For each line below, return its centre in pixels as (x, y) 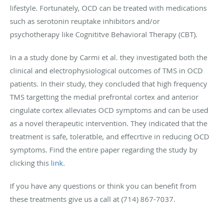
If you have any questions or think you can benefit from (103, 186)
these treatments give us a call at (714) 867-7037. (94, 199)
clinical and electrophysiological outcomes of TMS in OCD (106, 70)
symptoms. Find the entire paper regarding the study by (104, 149)
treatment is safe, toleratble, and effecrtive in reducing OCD (109, 136)
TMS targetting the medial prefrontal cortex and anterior (104, 97)
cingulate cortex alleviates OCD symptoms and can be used (109, 110)
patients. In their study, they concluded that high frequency (109, 83)
